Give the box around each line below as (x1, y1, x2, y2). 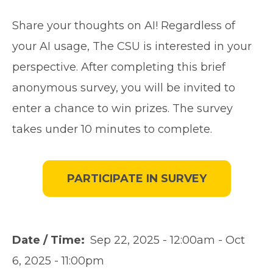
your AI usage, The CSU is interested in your (12, 40, 252, 54)
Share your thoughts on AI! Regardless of (12, 19, 235, 33)
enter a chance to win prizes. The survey (12, 102, 233, 116)
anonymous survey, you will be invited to (12, 81, 235, 95)
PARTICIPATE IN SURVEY (66, 172, 207, 186)
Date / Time (12, 233, 81, 247)
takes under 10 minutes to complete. (12, 122, 212, 136)
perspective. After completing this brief (12, 60, 225, 74)
